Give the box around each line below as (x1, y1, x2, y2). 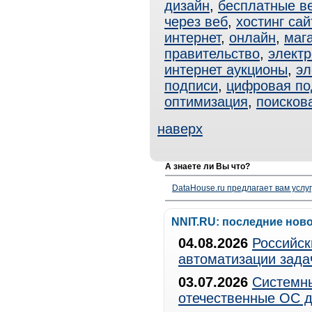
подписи (164, 78, 218, 93)
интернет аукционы (164, 62, 288, 77)
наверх (157, 121, 203, 136)
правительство (164, 46, 260, 61)
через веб (164, 14, 228, 29)
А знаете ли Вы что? (165, 162, 250, 171)
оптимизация (164, 94, 248, 109)
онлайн (229, 30, 276, 45)
